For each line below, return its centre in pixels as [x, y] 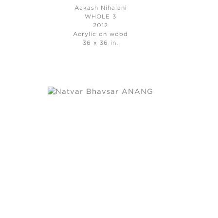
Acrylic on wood [101, 34]
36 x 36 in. [101, 43]
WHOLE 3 [101, 17]
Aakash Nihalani [100, 8]
